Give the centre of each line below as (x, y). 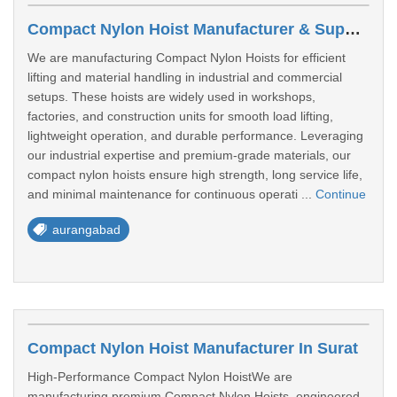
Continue (341, 194)
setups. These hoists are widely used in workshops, (171, 97)
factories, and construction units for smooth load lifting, (180, 116)
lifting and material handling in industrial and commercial (185, 77)
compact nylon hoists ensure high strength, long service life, (195, 175)
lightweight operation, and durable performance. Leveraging (195, 136)
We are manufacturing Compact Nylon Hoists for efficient (187, 58)
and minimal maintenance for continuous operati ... (171, 194)
